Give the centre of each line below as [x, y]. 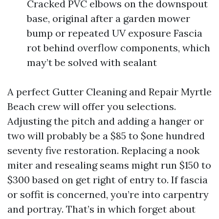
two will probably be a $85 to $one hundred [106, 136]
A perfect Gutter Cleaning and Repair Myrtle [109, 92]
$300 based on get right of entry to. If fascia [108, 180]
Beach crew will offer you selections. [92, 106]
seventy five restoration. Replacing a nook [103, 150]
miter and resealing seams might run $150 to [109, 165]
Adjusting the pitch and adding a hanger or [106, 121]
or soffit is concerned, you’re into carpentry [108, 194]
